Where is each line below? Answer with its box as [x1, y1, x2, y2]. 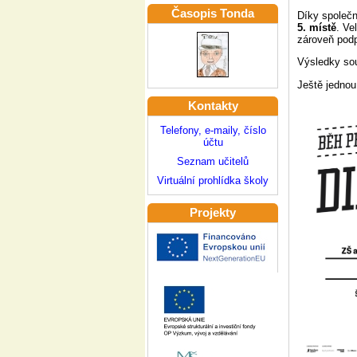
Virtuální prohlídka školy [157, 175, 269, 186]
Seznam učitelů [177, 155, 249, 167]
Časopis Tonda [171, 7, 254, 20]
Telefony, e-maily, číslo [159, 124, 266, 136]
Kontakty [187, 100, 238, 112]
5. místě [297, 21, 336, 33]
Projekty [190, 206, 236, 219]
